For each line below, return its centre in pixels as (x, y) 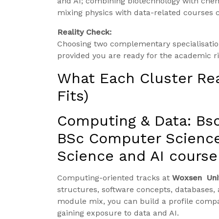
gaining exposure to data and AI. (118, 213)
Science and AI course (137, 156)
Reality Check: (84, 32)
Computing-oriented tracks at (115, 178)
